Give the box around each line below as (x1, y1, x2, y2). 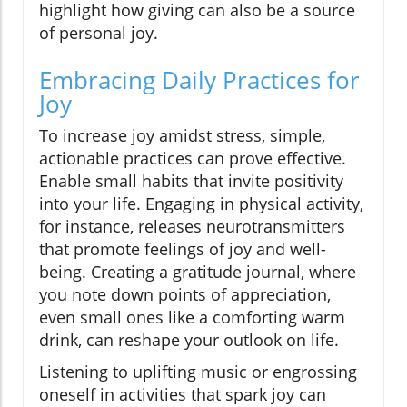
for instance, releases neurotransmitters (39, 214, 345, 237)
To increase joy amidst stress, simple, (39, 124, 325, 146)
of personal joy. (39, 21, 158, 44)
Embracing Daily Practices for (39, 63, 360, 96)
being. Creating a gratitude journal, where (39, 260, 356, 283)
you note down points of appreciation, (39, 283, 331, 305)
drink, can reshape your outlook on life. (39, 328, 339, 351)
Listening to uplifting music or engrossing (39, 360, 357, 382)
